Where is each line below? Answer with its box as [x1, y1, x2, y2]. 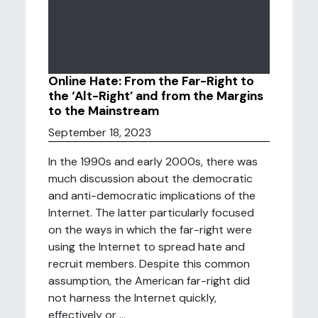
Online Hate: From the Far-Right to [48, 73, 254, 89]
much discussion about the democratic [48, 171, 253, 186]
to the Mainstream [48, 103, 159, 119]
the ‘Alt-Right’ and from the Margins [48, 88, 263, 104]
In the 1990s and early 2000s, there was [48, 154, 258, 169]
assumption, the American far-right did [48, 273, 250, 288]
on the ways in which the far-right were [48, 222, 252, 237]
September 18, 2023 [48, 125, 151, 140]
